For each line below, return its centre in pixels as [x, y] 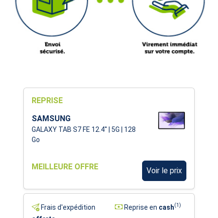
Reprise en [141, 207]
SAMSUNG [51, 118]
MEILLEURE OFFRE [65, 166]
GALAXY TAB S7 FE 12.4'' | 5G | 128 [84, 129]
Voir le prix [164, 170]
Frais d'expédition [67, 207]
